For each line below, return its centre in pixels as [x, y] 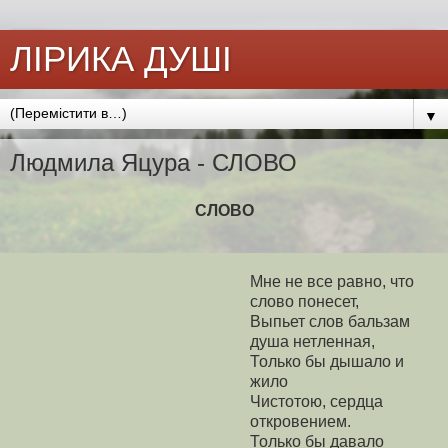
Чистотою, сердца [316, 402]
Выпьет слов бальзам [330, 322]
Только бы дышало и [327, 362]
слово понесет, [304, 302]
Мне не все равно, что [332, 282]
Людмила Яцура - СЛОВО [153, 162]
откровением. [300, 422]
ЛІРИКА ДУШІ [121, 59]
